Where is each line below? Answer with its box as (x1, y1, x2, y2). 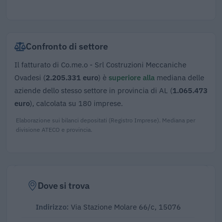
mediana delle (155, 72, 204, 83)
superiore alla (109, 72, 155, 83)
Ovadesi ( (14, 72, 46, 83)
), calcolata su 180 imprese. (30, 98, 123, 109)
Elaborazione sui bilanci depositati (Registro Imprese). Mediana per (16, 116, 195, 124)
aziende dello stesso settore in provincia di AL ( (14, 85, 172, 96)
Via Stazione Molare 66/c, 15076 (68, 202, 181, 212)
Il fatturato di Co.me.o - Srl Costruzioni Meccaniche (14, 59, 186, 70)
